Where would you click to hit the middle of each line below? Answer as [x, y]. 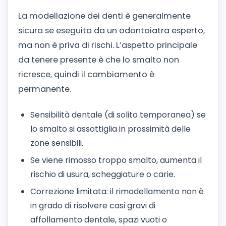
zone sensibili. [57, 143]
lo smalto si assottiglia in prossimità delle [110, 129]
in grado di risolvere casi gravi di [93, 206]
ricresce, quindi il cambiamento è [86, 74]
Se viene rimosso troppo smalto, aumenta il [116, 160]
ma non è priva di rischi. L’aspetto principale [108, 45]
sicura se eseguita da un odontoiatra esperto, [111, 30]
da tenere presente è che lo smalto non [99, 60]
